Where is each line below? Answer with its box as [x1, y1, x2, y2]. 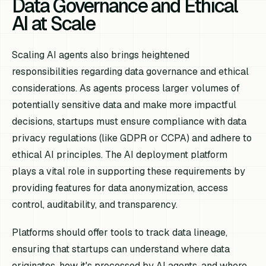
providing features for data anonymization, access [12, 181, 229, 194]
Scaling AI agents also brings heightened [12, 48, 190, 61]
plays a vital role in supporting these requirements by [12, 164, 246, 178]
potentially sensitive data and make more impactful [12, 98, 237, 111]
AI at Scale [12, 11, 95, 36]
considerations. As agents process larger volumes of [12, 81, 240, 94]
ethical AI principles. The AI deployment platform [12, 148, 228, 161]
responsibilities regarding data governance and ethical [12, 65, 249, 78]
